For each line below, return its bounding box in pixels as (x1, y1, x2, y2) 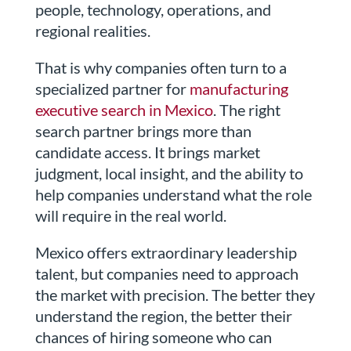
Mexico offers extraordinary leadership (34, 243, 297, 262)
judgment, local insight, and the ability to (34, 164, 303, 183)
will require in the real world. (34, 206, 226, 226)
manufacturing (189, 79, 288, 99)
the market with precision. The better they (34, 285, 315, 305)
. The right (212, 100, 280, 120)
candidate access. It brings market (34, 143, 260, 162)
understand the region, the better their (34, 306, 292, 326)
